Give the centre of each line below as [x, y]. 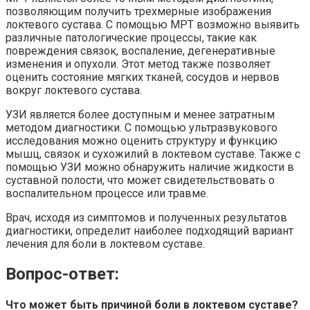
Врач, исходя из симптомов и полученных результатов [146, 218]
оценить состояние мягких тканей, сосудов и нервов [143, 77]
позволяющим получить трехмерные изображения [138, 12]
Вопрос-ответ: [62, 274]
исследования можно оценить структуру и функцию [142, 141]
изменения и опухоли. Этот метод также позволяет [138, 64]
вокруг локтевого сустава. [74, 91]
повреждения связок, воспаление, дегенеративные [140, 51]
